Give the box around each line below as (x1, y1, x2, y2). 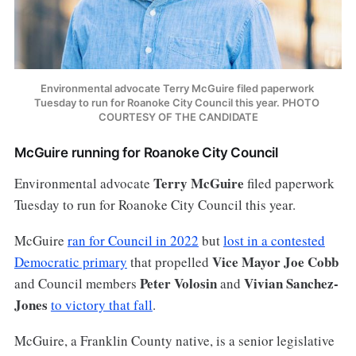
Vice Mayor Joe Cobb (211, 252, 339, 273)
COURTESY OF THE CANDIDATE (98, 110, 258, 124)
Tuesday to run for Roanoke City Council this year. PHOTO (34, 96, 319, 110)
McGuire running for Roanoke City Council (14, 145, 279, 161)
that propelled (126, 253, 212, 272)
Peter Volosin (139, 273, 217, 294)
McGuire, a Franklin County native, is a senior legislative (14, 331, 335, 350)
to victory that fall (50, 296, 153, 315)
